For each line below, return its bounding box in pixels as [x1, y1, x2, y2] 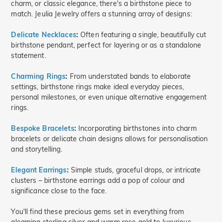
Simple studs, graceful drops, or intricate [68, 166, 201, 174]
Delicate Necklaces [11, 30, 76, 39]
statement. [11, 51, 46, 60]
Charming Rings [11, 72, 66, 81]
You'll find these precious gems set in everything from [11, 207, 184, 216]
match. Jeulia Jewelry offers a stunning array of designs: [11, 9, 192, 18]
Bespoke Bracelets [11, 124, 74, 133]
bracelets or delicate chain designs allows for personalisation [11, 134, 208, 143]
